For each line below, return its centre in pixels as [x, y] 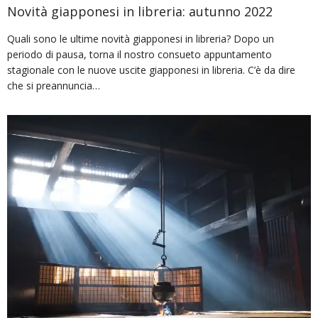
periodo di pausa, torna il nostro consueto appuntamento [139, 55]
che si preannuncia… [54, 86]
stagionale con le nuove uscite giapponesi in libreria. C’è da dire [151, 70]
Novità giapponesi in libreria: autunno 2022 [140, 12]
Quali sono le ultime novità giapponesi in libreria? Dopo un [141, 39]
